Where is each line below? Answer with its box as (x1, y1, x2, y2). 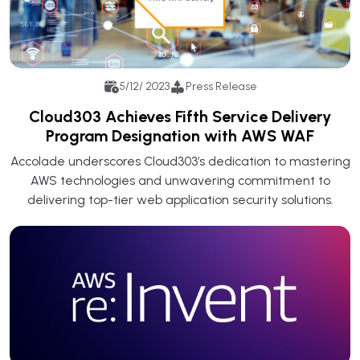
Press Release (185, 80, 257, 94)
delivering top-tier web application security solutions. (27, 191, 333, 207)
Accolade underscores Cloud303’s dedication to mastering (10, 153, 350, 169)
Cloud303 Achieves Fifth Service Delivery (29, 106, 331, 126)
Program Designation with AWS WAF (46, 125, 314, 145)
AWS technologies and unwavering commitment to (30, 172, 330, 188)
